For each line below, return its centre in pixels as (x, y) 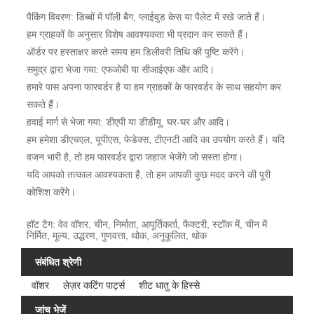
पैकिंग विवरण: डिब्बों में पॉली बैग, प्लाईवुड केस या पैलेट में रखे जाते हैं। (146, 16)
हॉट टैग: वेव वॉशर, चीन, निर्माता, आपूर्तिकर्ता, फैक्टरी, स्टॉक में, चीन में (146, 224)
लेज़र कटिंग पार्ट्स (94, 286)
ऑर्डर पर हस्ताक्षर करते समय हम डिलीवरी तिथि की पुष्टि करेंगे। (135, 52)
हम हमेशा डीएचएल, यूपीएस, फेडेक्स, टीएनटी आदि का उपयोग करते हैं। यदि (155, 139)
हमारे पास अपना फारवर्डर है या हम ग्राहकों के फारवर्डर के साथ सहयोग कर (153, 87)
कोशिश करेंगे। (51, 192)
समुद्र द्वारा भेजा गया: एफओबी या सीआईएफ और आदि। (120, 69)
